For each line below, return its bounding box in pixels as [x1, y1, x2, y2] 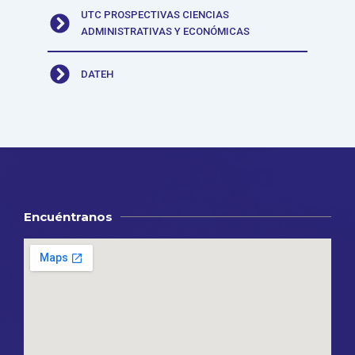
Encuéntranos [24, 209, 113, 225]
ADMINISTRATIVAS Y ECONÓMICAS [81, 25, 250, 38]
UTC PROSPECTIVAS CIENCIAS [81, 9, 230, 21]
